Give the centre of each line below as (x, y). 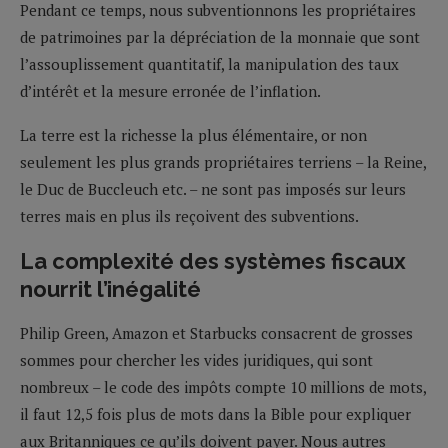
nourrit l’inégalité (110, 288)
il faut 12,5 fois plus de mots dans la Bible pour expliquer (215, 413)
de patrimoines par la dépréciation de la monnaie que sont (220, 36)
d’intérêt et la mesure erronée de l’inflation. (170, 90)
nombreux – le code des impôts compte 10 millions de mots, (223, 386)
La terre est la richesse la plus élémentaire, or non (193, 134)
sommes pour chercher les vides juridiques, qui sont (196, 359)
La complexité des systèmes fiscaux (213, 260)
